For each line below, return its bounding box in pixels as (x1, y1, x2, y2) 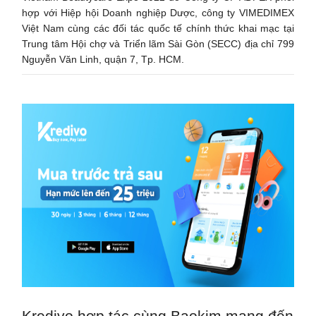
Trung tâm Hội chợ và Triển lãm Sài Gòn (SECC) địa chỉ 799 (22, 37, 294, 49)
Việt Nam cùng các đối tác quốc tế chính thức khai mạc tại (22, 22, 294, 34)
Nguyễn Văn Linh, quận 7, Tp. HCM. (22, 53, 185, 65)
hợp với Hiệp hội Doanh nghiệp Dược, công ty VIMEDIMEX (22, 6, 294, 18)
